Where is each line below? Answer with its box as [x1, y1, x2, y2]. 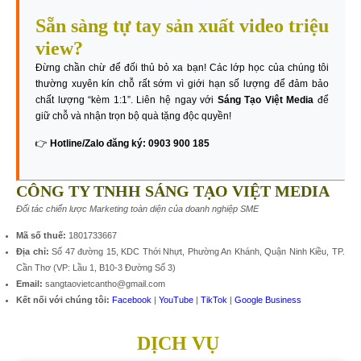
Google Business [234, 294, 301, 305]
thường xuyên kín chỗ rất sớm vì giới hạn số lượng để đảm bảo [35, 78, 329, 90]
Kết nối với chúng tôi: [16, 294, 110, 305]
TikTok [201, 294, 227, 305]
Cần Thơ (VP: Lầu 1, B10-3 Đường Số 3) [16, 262, 176, 272]
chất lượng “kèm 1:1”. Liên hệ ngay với [35, 94, 218, 106]
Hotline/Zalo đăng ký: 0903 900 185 [50, 138, 210, 150]
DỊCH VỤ [137, 332, 224, 354]
